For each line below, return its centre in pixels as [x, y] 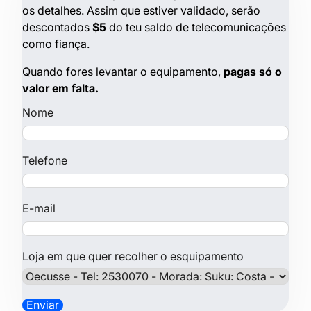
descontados [57, 27]
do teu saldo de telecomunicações [196, 27]
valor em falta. [60, 88]
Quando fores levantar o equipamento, [123, 71]
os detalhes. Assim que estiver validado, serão [141, 11]
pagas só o [253, 71]
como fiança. [56, 44]
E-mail [39, 209]
